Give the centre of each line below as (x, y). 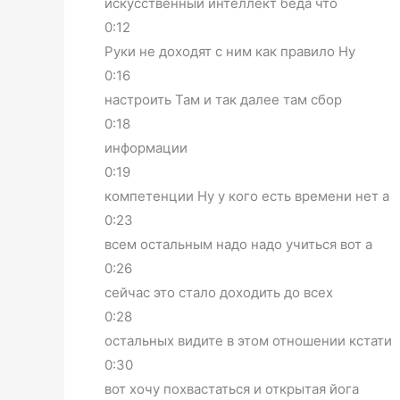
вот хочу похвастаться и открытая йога (232, 388)
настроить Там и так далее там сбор (223, 99)
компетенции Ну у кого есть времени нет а (247, 196)
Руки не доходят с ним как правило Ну (230, 51)
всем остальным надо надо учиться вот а (238, 244)
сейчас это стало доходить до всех (219, 292)
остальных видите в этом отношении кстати (248, 340)
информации (146, 147)
